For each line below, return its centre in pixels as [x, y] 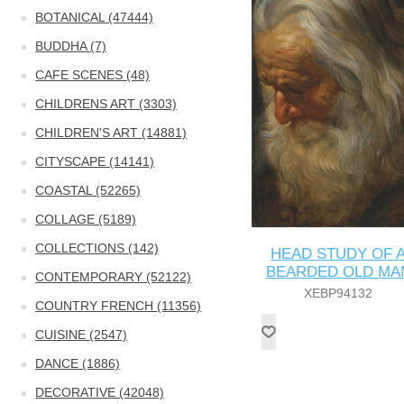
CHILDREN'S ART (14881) [111, 133]
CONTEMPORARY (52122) [114, 277]
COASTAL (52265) [88, 190]
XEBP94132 [339, 294]
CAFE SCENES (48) [93, 75]
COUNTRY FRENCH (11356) [119, 306]
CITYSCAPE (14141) [95, 161]
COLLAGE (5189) [86, 219]
